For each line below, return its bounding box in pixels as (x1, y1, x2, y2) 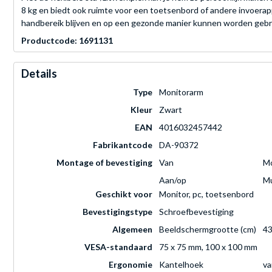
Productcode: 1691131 (21, 35, 113, 46)
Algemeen (112, 224, 152, 235)
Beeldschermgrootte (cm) (159, 224, 256, 235)
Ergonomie (109, 259, 152, 270)
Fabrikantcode (93, 140, 152, 151)
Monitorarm (159, 87, 203, 98)
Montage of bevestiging (56, 157, 152, 168)
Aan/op (159, 175, 186, 186)
